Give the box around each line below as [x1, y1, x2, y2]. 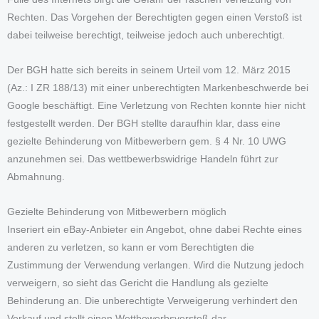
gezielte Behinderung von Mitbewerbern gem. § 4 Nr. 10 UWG [7, 135, 286, 147]
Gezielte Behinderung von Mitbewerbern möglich [7, 206, 226, 217]
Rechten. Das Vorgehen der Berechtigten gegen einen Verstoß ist [7, 11, 302, 23]
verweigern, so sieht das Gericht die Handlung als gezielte [7, 277, 268, 288]
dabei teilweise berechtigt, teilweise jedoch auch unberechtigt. [7, 29, 285, 41]
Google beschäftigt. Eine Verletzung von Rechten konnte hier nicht [7, 100, 305, 111]
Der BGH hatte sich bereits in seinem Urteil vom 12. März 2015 [7, 64, 291, 75]
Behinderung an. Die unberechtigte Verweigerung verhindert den [7, 295, 298, 306]
